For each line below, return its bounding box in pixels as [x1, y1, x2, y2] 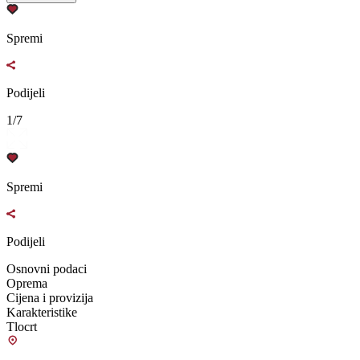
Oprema [6, 276, 47, 291]
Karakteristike [6, 305, 77, 320]
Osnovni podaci [6, 262, 87, 276]
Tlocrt [6, 320, 37, 334]
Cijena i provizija [6, 291, 93, 305]
